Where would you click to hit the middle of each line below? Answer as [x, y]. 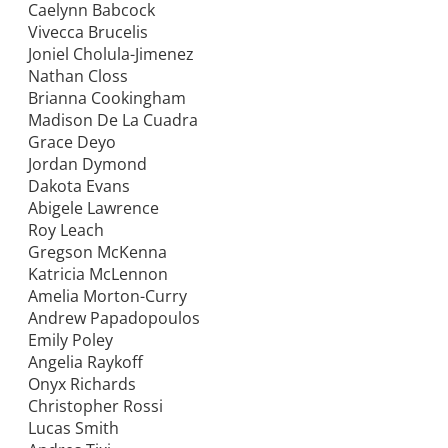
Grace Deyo [72, 142]
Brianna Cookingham [107, 98]
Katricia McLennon [98, 274]
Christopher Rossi [95, 406]
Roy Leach [66, 230]
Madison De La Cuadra [113, 120]
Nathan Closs [78, 76]
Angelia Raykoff [85, 362]
